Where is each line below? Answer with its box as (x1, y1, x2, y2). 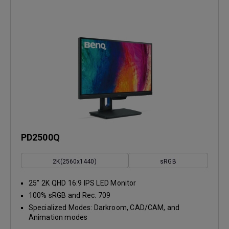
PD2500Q (21, 131, 60, 143)
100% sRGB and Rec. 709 (29, 191, 111, 199)
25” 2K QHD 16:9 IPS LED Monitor (29, 178, 136, 187)
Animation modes (29, 213, 87, 221)
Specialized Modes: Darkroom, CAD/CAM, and (29, 203, 180, 212)
